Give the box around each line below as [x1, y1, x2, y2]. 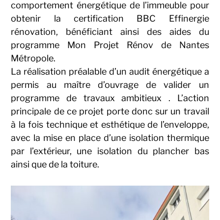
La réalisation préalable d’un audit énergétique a [11, 66, 209, 77]
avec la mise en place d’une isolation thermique [11, 132, 209, 143]
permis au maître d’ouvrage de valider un [11, 79, 209, 90]
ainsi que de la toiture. [11, 159, 100, 169]
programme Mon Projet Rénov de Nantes [11, 39, 209, 50]
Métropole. [11, 53, 56, 63]
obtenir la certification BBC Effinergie [11, 13, 209, 24]
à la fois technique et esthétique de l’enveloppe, [11, 119, 209, 130]
